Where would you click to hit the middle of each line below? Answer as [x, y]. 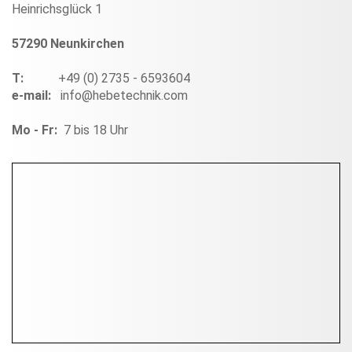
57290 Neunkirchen [68, 43]
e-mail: [36, 95]
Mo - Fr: [38, 130]
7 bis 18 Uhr [97, 130]
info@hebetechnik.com [124, 95]
